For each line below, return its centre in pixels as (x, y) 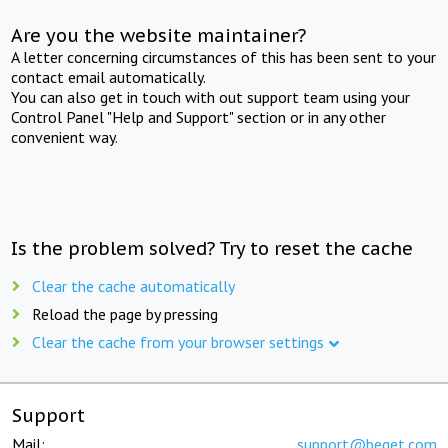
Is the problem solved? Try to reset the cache (212, 248)
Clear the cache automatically (133, 285)
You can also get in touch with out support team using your (211, 96)
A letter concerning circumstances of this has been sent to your (224, 56)
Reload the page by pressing (125, 313)
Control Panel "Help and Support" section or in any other (199, 116)
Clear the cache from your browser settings (178, 341)
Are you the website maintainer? (159, 35)
